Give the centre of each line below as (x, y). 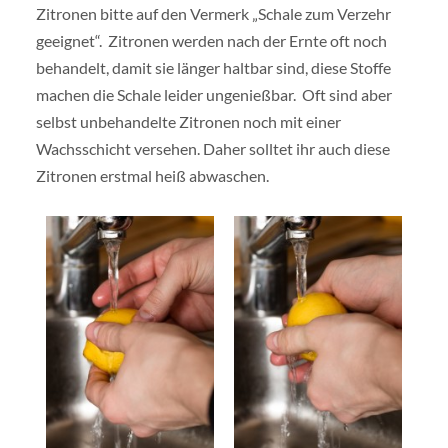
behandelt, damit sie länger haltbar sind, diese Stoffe (213, 68)
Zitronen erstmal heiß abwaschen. (152, 176)
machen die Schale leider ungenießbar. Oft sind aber (213, 95)
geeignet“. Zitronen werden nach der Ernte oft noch (211, 41)
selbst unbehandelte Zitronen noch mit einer (188, 122)
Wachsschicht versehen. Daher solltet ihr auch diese (212, 149)
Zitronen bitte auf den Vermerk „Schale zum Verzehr (213, 14)
